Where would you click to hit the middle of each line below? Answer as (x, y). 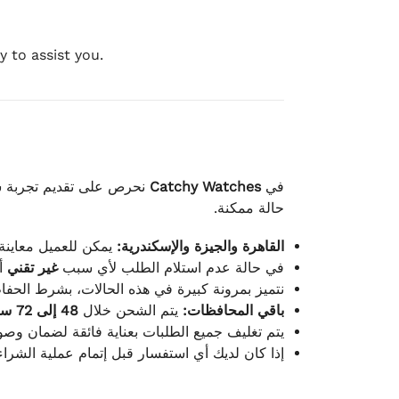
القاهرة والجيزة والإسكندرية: (201, 246)
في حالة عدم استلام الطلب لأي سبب (171, 267)
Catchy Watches (206, 187)
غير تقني (33, 267)
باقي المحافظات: (234, 310)
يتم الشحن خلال (131, 310)
